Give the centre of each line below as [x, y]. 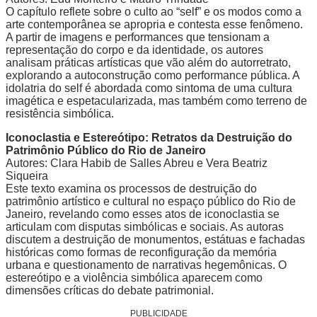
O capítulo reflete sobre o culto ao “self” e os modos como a [154, 12]
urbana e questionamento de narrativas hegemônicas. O [146, 265]
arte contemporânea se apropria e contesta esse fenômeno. [154, 25]
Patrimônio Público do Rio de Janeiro [106, 151]
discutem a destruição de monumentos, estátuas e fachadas [155, 240]
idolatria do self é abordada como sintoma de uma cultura [149, 88]
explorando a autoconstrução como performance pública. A [152, 76]
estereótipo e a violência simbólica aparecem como [134, 278]
